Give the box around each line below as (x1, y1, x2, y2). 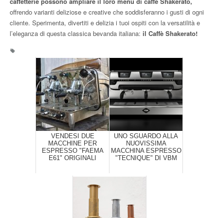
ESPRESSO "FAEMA (41, 146, 104, 154)
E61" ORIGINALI (49, 154, 96, 162)
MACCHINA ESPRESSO (110, 146, 182, 154)
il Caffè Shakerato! (141, 28, 198, 38)
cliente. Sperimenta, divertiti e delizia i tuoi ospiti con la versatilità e (10, 18, 200, 27)
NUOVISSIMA (126, 139, 166, 147)
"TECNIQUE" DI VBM (115, 154, 177, 162)
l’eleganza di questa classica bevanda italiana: (10, 28, 141, 38)
